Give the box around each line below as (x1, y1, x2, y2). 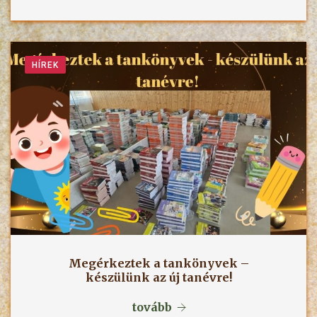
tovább (132, 300, 172, 315)
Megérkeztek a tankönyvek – (68, 256, 249, 271)
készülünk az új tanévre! (85, 270, 232, 285)
